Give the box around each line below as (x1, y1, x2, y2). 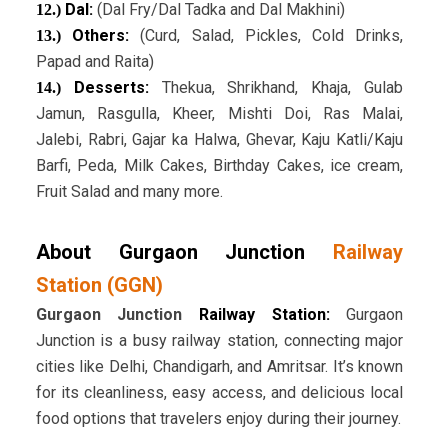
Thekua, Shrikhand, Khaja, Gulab (161, 78, 404, 98)
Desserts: (60, 78, 149, 98)
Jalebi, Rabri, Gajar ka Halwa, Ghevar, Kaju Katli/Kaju (35, 130, 404, 150)
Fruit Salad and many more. (35, 182, 223, 202)
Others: (60, 26, 141, 46)
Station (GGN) (35, 273, 163, 298)
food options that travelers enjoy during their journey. (35, 409, 401, 429)
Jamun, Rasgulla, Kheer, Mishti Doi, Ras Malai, (35, 104, 404, 124)
